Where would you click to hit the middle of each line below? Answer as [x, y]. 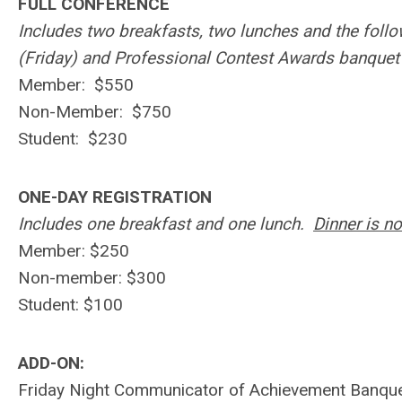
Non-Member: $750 [95, 112]
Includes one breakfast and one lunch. [166, 224]
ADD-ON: [53, 363]
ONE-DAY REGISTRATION [117, 197]
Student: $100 [70, 305]
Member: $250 [74, 251]
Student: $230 [73, 139]
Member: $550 [76, 85]
